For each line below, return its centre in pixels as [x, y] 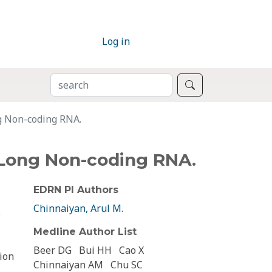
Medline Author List [85, 232]
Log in [116, 42]
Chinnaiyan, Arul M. [78, 209]
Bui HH [95, 250]
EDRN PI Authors [76, 190]
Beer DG [53, 250]
